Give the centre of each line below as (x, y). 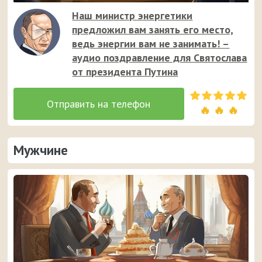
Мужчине (41, 150)
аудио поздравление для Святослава (160, 58)
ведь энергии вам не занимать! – (151, 44)
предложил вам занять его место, (153, 30)
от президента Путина (125, 72)
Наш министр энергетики (132, 15)
